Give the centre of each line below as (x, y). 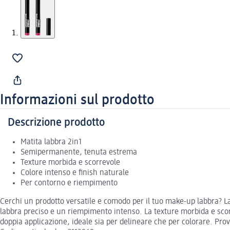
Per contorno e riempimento (69, 183)
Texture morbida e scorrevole (70, 162)
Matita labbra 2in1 (51, 142)
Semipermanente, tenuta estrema (79, 152)
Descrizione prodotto (56, 122)
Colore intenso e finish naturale (75, 173)
